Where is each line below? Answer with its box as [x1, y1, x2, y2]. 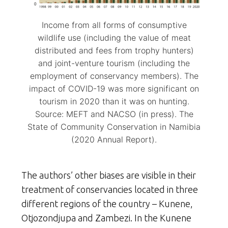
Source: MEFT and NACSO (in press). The [35, 108, 193, 119]
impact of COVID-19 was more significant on [29, 83, 199, 94]
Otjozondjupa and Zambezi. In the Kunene [21, 212, 191, 223]
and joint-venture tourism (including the [38, 58, 190, 68]
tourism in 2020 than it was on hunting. [39, 96, 189, 106]
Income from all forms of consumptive [41, 19, 187, 30]
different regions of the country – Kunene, [21, 198, 193, 209]
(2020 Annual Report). [71, 134, 157, 145]
